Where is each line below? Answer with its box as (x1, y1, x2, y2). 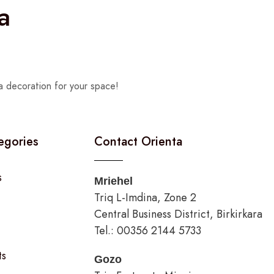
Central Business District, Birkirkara (94, 206, 262, 223)
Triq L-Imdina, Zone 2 (94, 190, 196, 206)
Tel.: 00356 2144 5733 (94, 223, 201, 239)
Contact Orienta (94, 133, 182, 151)
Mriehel (94, 175, 133, 188)
